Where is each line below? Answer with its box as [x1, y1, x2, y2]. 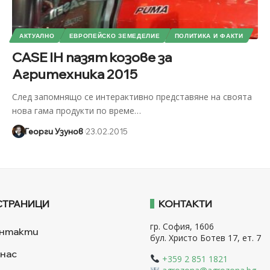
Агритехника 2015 [11, 65, 137, 83]
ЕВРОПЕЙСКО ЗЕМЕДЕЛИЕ [69, 31, 160, 39]
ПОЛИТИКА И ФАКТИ [174, 31, 243, 39]
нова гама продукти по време [11, 104, 134, 116]
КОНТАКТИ [158, 197, 212, 210]
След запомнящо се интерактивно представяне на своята [11, 90, 252, 102]
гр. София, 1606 [149, 220, 214, 232]
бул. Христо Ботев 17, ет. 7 [149, 231, 261, 243]
